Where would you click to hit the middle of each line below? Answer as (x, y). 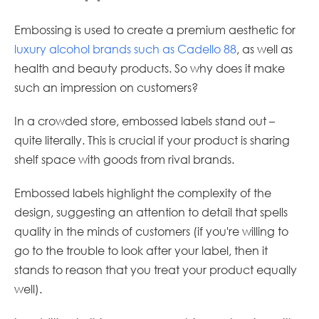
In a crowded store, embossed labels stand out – (145, 121)
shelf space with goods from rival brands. (126, 159)
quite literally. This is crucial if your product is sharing (152, 140)
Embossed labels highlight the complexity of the (143, 193)
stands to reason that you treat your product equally (156, 270)
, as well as (265, 49)
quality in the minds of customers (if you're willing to (151, 231)
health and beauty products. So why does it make (150, 68)
